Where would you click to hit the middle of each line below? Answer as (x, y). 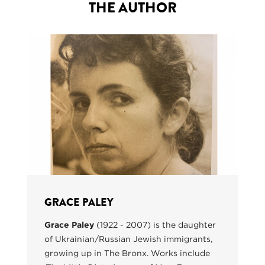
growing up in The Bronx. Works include (127, 253)
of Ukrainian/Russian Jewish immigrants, (128, 239)
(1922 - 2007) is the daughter (156, 224)
